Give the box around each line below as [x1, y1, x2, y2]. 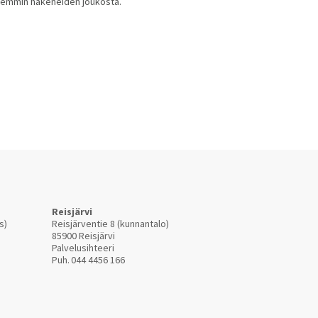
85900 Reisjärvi [52, 229, 115, 242]
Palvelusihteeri [52, 241, 116, 254]
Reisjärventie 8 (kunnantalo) [52, 217, 169, 230]
